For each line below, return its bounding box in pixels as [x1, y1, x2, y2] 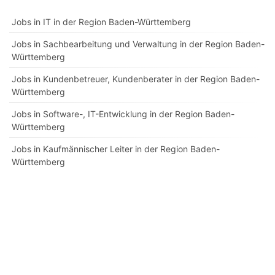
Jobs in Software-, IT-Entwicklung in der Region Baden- [12, 109, 234, 119]
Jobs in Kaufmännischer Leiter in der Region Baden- [12, 144, 220, 154]
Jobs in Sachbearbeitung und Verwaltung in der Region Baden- [12, 39, 265, 49]
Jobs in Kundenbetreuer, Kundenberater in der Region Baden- [12, 74, 260, 84]
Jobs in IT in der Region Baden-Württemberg [12, 17, 191, 27]
